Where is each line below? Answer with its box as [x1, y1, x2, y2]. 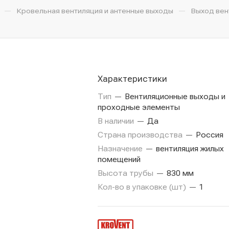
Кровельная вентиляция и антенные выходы [16, 6, 173, 15]
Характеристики [98, 74, 167, 84]
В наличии [98, 116, 136, 126]
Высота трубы [98, 168, 155, 178]
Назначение [98, 144, 145, 153]
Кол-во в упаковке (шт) [98, 182, 188, 192]
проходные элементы [98, 102, 180, 112]
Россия [194, 130, 223, 140]
